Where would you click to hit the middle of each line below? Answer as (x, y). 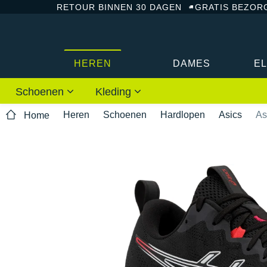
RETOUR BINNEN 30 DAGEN (119, 7)
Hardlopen (183, 114)
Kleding (115, 91)
